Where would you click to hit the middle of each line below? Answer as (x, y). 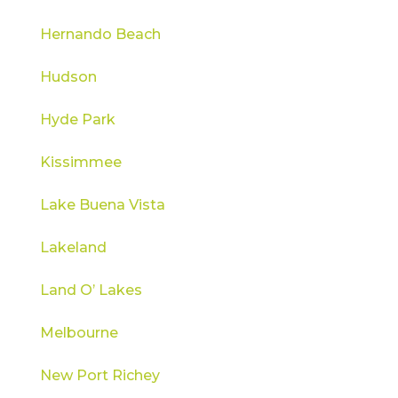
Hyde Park (77, 119)
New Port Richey (99, 375)
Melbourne (79, 332)
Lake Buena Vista (102, 204)
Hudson (68, 76)
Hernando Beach (100, 34)
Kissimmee (80, 162)
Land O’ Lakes (91, 290)
